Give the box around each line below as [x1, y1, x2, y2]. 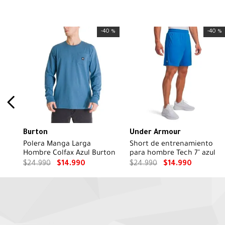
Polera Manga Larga [23, 141, 91, 149]
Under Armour [130, 129, 181, 138]
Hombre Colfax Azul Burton [23, 150, 116, 158]
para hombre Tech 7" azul [130, 150, 215, 158]
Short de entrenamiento [130, 141, 213, 149]
